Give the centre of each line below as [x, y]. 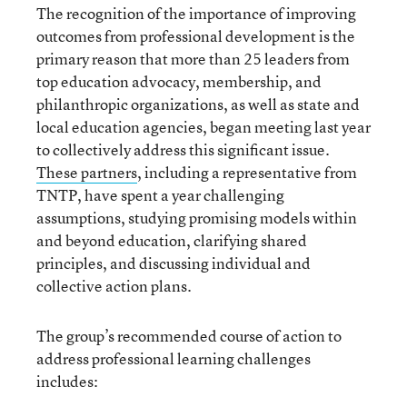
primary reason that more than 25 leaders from [193, 59]
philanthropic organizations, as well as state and [198, 104]
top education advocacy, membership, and [179, 81]
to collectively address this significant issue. [183, 149]
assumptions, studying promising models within [197, 218]
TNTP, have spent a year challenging [160, 195]
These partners [87, 172]
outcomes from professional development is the [196, 36]
